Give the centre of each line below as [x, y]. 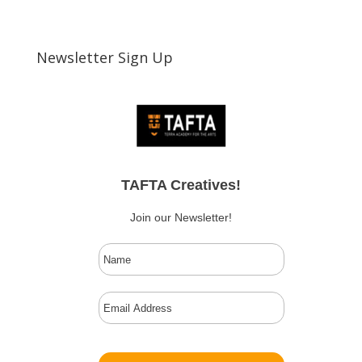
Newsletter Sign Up [104, 58]
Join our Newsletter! [181, 218]
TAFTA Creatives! [181, 185]
